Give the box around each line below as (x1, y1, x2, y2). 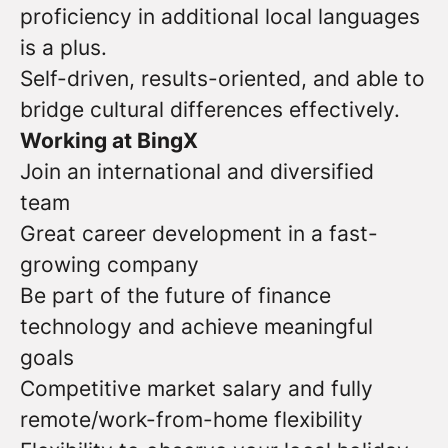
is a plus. (20, 35, 107, 60)
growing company (20, 252, 199, 277)
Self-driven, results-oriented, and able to (20, 66, 425, 91)
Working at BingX (20, 128, 198, 153)
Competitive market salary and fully (20, 376, 373, 401)
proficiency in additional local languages (20, 4, 420, 29)
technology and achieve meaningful (20, 314, 373, 339)
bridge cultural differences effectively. (20, 97, 400, 122)
